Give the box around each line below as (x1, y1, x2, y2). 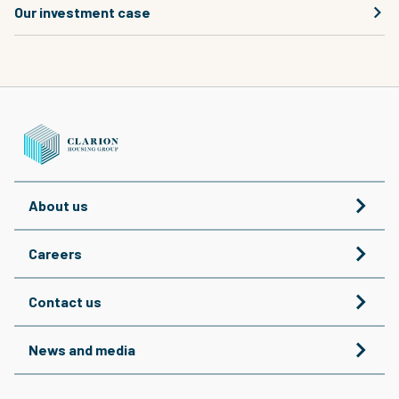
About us (28, 196, 88, 214)
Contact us (28, 292, 102, 310)
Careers (28, 244, 82, 262)
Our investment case (14, 4, 151, 20)
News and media (28, 340, 135, 358)
